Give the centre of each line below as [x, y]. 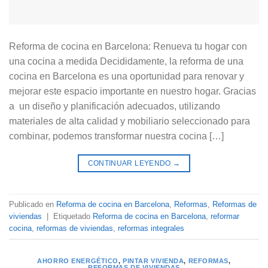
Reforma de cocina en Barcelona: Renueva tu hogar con [128, 47]
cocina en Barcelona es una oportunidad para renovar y [127, 77]
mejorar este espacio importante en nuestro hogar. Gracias [133, 92]
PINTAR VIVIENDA [153, 261]
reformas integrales [151, 228]
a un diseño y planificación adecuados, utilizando [115, 106]
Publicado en [33, 204]
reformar [225, 216]
